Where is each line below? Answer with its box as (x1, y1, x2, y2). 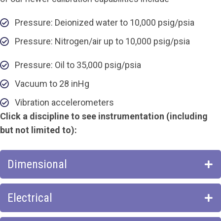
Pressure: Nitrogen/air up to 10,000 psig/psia (15, 36, 190, 46)
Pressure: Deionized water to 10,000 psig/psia (15, 17, 194, 28)
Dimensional (7, 157, 67, 171)
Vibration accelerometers (15, 97, 114, 108)
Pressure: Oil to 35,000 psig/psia (15, 60, 141, 70)
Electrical (7, 191, 52, 205)
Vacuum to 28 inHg (15, 78, 89, 89)
